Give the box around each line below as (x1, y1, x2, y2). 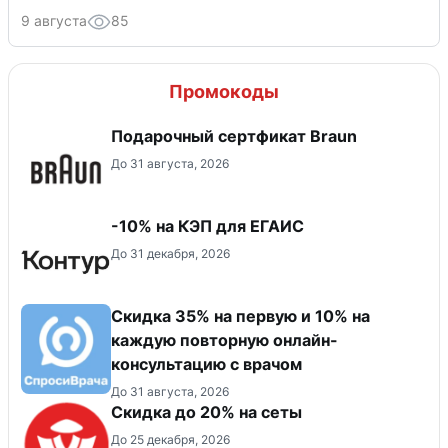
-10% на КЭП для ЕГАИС (111, 215, 304, 236)
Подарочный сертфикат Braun (111, 125, 357, 146)
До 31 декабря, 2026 (111, 245, 230, 261)
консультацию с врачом (111, 353, 302, 374)
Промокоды (169, 80, 279, 102)
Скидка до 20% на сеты (111, 401, 302, 422)
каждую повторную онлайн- (111, 329, 338, 350)
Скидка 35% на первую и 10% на (111, 305, 370, 326)
